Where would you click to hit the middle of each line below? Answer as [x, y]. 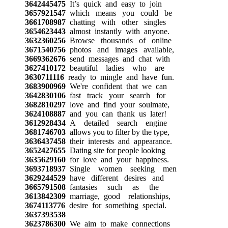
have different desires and [115, 178]
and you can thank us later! [116, 113]
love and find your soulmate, [117, 104]
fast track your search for [115, 95]
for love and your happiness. [117, 159]
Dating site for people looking [115, 150]
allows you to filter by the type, [117, 132]
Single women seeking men [121, 168]
